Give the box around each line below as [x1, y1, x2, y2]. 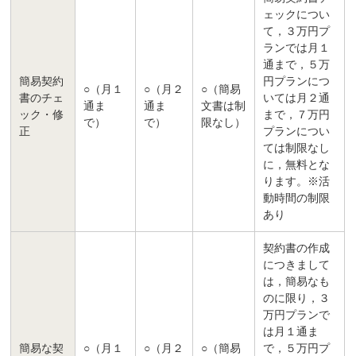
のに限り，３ [263, 292, 331, 305]
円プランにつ [263, 75, 331, 88]
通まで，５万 [263, 59, 331, 72]
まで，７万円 [263, 109, 331, 122]
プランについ [263, 126, 331, 138]
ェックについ [263, 9, 331, 21]
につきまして [263, 259, 331, 272]
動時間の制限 [263, 192, 331, 205]
